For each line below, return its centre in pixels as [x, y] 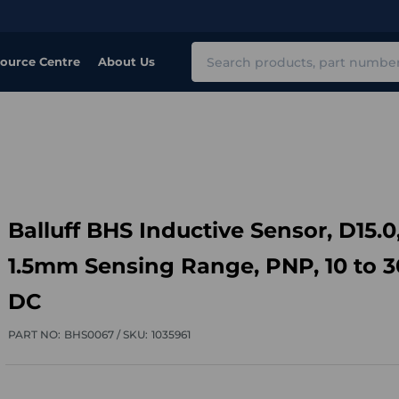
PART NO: [34, 334]
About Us [126, 61]
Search [216, 51]
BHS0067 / [93, 334]
